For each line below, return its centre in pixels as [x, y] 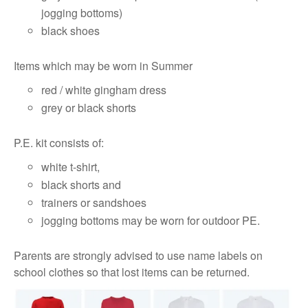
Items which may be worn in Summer [103, 66]
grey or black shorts [89, 108]
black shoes [70, 31]
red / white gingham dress [104, 90]
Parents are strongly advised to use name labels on [138, 255]
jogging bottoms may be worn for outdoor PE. [151, 220]
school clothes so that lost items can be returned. [132, 272]
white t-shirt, [70, 167]
